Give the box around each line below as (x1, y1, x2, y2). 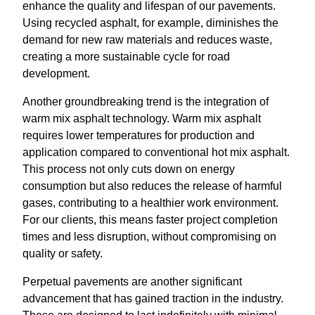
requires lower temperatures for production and (22, 129, 255, 141)
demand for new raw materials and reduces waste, (22, 33, 272, 46)
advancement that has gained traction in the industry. (22, 292, 283, 304)
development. (22, 67, 90, 79)
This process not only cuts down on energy (22, 162, 235, 175)
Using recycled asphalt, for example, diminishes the (22, 16, 278, 29)
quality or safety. (22, 247, 103, 259)
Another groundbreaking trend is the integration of (22, 95, 269, 108)
